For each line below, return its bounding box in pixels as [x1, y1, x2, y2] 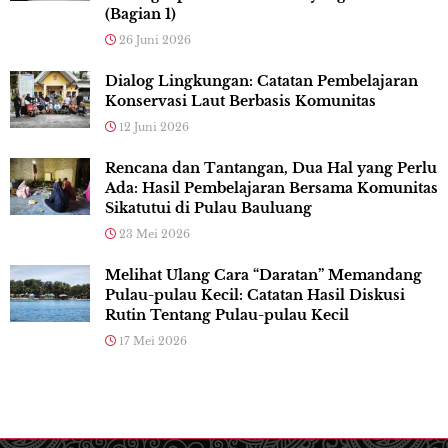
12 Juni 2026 [116, 120, 189, 135]
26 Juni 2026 [116, 33, 191, 48]
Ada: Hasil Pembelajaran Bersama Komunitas [105, 179, 438, 198]
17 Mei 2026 [116, 334, 187, 349]
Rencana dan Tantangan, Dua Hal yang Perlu [105, 159, 437, 178]
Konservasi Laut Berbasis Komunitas [105, 92, 376, 111]
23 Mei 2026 [116, 227, 190, 242]
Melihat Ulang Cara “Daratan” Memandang [105, 266, 422, 285]
